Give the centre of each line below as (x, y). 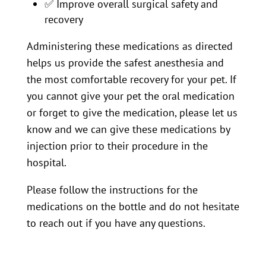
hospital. (46, 162)
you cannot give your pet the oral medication (130, 96)
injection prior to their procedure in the (117, 145)
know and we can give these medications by (128, 129)
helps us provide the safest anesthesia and (125, 62)
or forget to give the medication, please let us (132, 112)
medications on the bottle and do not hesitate (133, 206)
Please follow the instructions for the (112, 189)
